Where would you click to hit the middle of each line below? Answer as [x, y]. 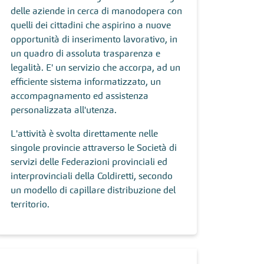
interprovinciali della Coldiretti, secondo [92, 176]
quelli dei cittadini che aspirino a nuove [91, 25]
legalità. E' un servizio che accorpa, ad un [95, 67]
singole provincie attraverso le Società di [94, 147]
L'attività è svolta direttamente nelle [84, 133]
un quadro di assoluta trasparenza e [85, 53]
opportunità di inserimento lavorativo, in [94, 39]
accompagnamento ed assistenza [80, 95]
